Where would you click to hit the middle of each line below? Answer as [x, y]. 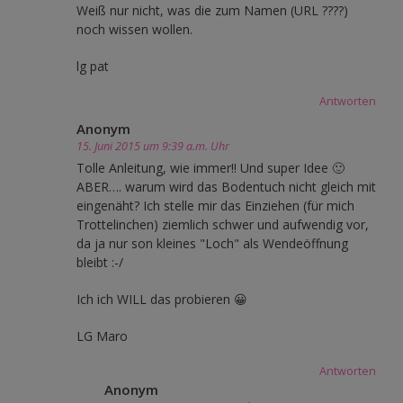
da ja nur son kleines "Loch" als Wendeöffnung [212, 243]
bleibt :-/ [100, 262]
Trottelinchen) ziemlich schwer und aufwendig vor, [223, 224]
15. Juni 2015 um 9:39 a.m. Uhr [153, 146]
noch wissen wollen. [134, 29]
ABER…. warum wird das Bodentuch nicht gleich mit [226, 186]
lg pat [93, 66]
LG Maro [102, 336]
